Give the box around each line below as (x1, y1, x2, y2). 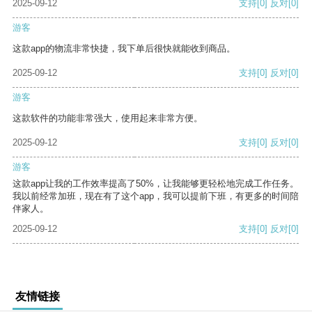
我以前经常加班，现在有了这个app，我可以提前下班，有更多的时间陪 (13, 191, 299, 202)
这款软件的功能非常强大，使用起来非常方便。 (13, 113, 203, 124)
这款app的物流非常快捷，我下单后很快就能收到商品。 (13, 43, 235, 54)
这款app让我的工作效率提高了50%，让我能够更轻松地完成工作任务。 (13, 178, 299, 189)
